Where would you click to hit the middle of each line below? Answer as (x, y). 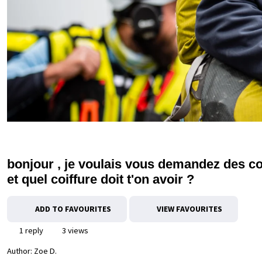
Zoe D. (45, 251)
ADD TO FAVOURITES (73, 209)
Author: (20, 251)
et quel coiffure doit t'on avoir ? (101, 179)
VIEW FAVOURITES (189, 209)
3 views (74, 230)
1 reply (30, 230)
